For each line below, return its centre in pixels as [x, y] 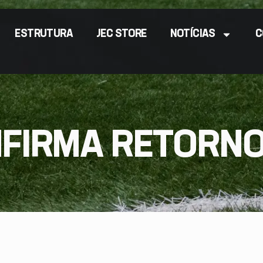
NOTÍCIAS [193, 34]
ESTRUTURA [44, 34]
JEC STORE [122, 34]
